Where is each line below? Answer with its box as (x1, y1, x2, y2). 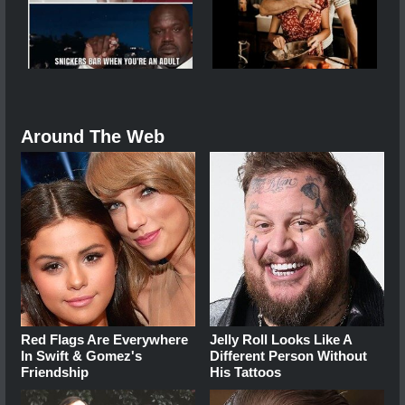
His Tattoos (210, 364, 282, 381)
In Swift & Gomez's (21, 348, 142, 364)
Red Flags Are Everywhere (21, 332, 188, 348)
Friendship (21, 364, 89, 381)
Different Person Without (210, 348, 368, 364)
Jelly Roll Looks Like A (210, 332, 353, 348)
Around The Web (21, 127, 165, 147)
